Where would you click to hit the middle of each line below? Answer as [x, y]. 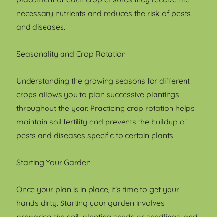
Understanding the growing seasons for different [103, 81]
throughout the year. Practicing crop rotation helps [106, 108]
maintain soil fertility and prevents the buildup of [102, 121]
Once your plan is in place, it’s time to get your [98, 189]
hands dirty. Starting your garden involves [91, 203]
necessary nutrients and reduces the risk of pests [104, 13]
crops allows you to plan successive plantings [98, 94]
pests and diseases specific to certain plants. [96, 135]
